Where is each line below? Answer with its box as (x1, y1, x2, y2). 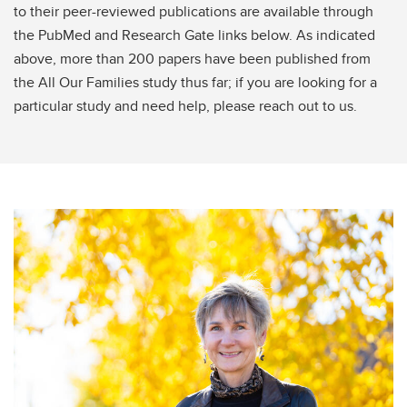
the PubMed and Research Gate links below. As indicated (14, 24, 375, 45)
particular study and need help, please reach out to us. (14, 94, 357, 116)
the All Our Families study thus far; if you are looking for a (14, 71, 377, 93)
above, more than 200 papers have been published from (14, 47, 371, 69)
